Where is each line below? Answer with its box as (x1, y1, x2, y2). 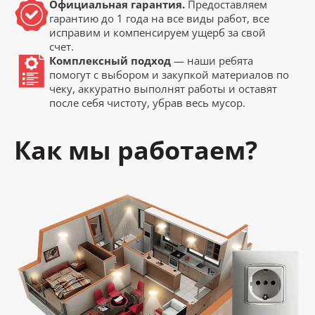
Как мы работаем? (14, 133, 257, 168)
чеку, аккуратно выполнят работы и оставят (49, 82, 277, 96)
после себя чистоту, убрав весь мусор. (49, 96, 245, 110)
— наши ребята (171, 53, 253, 68)
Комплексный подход (49, 53, 171, 68)
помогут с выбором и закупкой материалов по (49, 67, 289, 82)
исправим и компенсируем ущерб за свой (49, 25, 266, 40)
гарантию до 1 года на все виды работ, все (49, 11, 269, 26)
